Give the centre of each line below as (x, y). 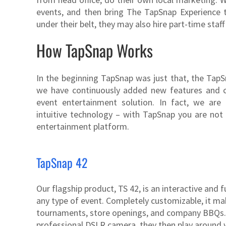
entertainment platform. (83, 126)
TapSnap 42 (62, 162)
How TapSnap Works (95, 50)
